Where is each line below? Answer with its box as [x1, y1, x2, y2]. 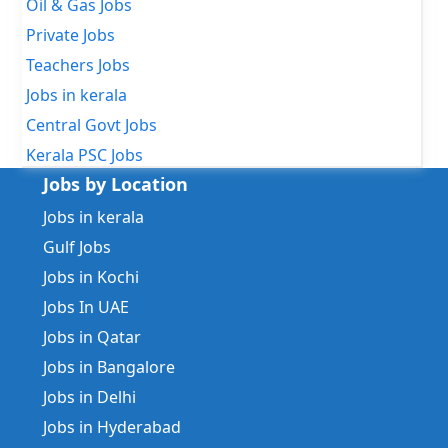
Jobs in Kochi [43, 266, 139, 289]
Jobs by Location [43, 172, 188, 197]
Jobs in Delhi [43, 386, 136, 409]
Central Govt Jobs [26, 114, 157, 137]
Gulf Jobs [43, 236, 111, 259]
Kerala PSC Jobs [26, 144, 143, 167]
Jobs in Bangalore [43, 356, 175, 379]
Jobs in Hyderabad [43, 416, 181, 439]
